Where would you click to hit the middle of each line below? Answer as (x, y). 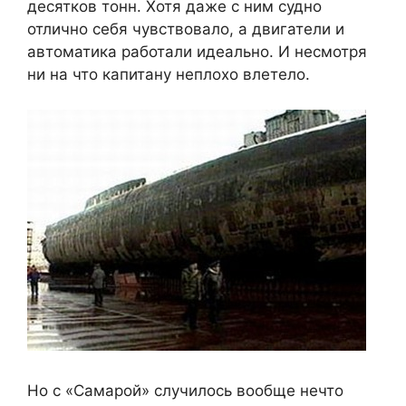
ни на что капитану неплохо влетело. (169, 75)
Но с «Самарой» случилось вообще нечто (185, 391)
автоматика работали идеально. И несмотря (197, 52)
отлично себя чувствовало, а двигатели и (186, 29)
